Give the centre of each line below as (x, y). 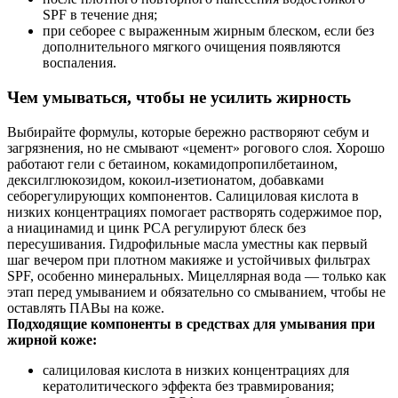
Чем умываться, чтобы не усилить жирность (179, 98)
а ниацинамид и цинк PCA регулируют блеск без (156, 227)
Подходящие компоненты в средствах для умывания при (191, 323)
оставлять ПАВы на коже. (86, 307)
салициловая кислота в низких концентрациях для (196, 370)
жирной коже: (52, 339)
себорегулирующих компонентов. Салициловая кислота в (183, 195)
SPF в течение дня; (100, 15)
